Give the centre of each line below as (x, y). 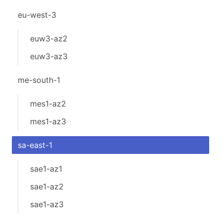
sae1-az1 (46, 169)
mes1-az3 (48, 121)
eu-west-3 (37, 15)
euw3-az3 (49, 56)
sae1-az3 (47, 204)
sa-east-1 (35, 145)
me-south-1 (39, 80)
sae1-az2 (47, 186)
